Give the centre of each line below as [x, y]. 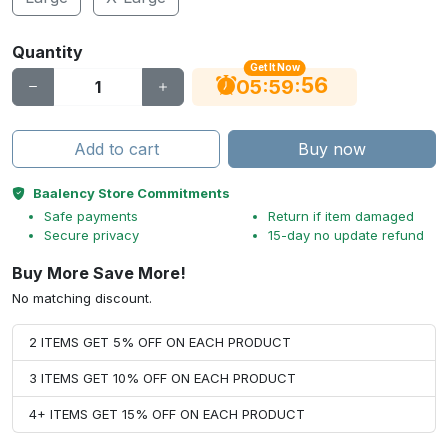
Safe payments [91, 216]
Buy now [332, 149]
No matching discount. [82, 298]
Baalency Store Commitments [131, 193]
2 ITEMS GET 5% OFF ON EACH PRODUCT [160, 342]
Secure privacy [91, 235]
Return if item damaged [341, 216]
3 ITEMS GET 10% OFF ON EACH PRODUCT [162, 378]
